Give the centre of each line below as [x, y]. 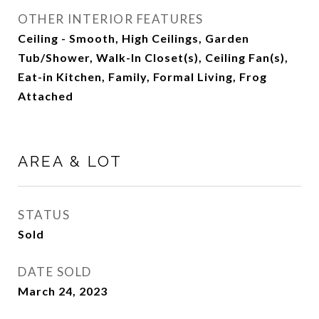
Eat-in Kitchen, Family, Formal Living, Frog [142, 77]
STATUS [44, 215]
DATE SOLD [55, 272]
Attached [46, 96]
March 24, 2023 [63, 291]
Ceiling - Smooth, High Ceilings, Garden [134, 38]
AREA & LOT [70, 161]
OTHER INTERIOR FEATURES [111, 19]
